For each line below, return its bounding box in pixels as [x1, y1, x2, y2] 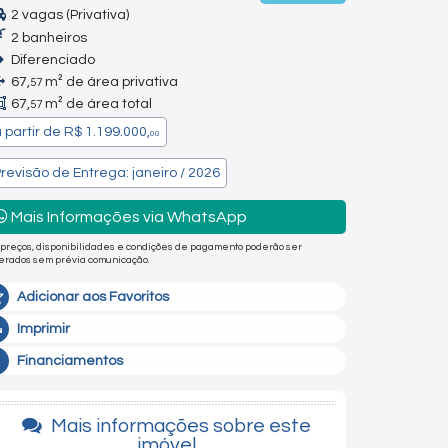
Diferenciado [8, 53, 95, 67]
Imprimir [17, 321, 70, 336]
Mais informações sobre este [46, 416, 311, 436]
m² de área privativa [42, 75, 178, 89]
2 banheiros [8, 31, 87, 45]
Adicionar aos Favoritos [17, 289, 169, 304]
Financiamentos [17, 353, 123, 368]
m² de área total [42, 97, 152, 111]
